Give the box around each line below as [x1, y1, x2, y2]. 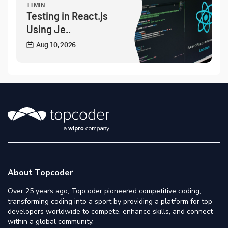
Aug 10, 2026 [36, 40, 76, 49]
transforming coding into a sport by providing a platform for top [8, 196, 212, 206]
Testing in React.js [26, 10, 108, 22]
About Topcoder [8, 167, 73, 178]
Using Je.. [26, 23, 71, 35]
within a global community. [8, 217, 94, 226]
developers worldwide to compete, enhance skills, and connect [8, 207, 213, 216]
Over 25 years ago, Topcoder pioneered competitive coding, [8, 186, 201, 196]
